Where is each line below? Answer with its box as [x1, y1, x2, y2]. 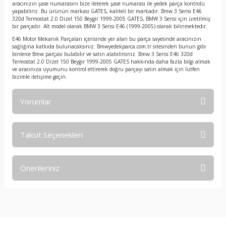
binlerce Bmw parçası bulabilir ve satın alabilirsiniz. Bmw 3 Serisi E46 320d [12, 50, 193, 58]
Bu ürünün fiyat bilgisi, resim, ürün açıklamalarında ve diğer [12, 189, 193, 198]
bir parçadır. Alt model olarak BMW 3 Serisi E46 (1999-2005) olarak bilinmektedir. [12, 23, 207, 30]
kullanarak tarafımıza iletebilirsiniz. [12, 208, 119, 217]
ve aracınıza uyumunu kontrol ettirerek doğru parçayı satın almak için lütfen [12, 66, 200, 73]
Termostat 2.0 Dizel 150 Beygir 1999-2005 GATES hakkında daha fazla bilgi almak [12, 58, 210, 65]
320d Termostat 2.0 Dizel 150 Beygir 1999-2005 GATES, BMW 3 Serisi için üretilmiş [12, 15, 210, 22]
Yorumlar [20, 96, 51, 106]
